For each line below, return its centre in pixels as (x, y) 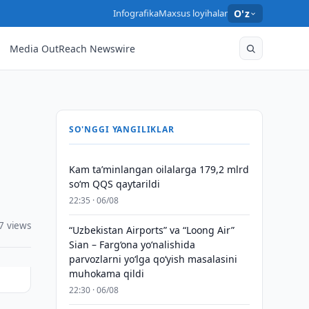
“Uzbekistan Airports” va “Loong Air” (151, 230)
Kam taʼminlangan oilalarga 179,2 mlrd (159, 169)
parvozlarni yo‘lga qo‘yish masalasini (153, 259)
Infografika (136, 13)
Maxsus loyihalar (193, 13)
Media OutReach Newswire (73, 48)
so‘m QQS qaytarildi (114, 184)
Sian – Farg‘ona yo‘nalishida (132, 245)
